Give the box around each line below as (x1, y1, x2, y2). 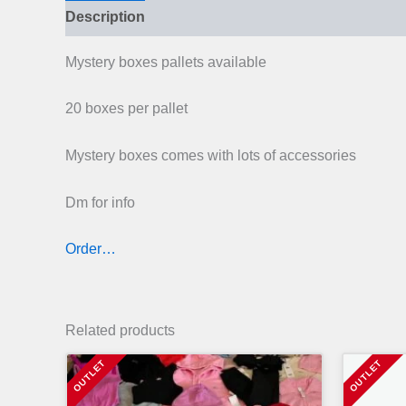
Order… (65, 241, 116, 257)
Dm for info (65, 194, 135, 210)
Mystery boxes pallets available (65, 53, 266, 70)
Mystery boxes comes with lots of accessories (65, 148, 356, 163)
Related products (65, 323, 175, 339)
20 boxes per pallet (65, 101, 188, 117)
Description (65, 8, 145, 24)
